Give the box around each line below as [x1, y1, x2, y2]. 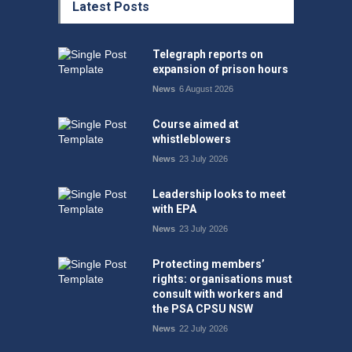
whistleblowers [152, 132, 231, 145]
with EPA [152, 202, 196, 215]
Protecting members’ [152, 257, 265, 270]
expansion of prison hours [152, 62, 288, 75]
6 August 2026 [179, 83, 233, 93]
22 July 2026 [179, 323, 228, 333]
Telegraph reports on [152, 47, 263, 60]
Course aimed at [152, 117, 239, 130]
